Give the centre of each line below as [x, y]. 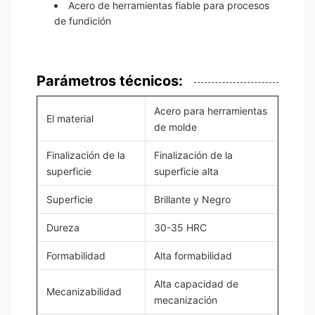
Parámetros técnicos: [110, 81]
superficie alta [186, 171]
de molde [175, 127]
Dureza [63, 227]
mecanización [186, 300]
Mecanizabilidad [84, 291]
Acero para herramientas [211, 111]
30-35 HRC [180, 227]
